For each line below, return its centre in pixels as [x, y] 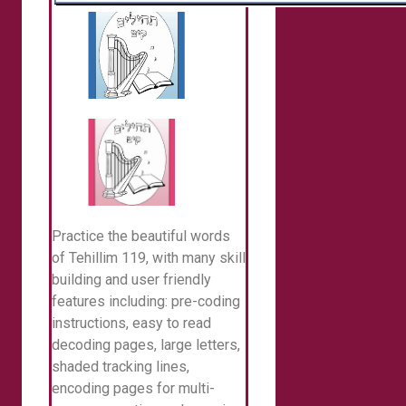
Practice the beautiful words [141, 237]
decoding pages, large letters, [146, 345]
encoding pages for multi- [133, 389]
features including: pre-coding [146, 302]
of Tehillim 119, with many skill [149, 258]
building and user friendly [131, 280]
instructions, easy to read [131, 324]
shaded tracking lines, [121, 367]
